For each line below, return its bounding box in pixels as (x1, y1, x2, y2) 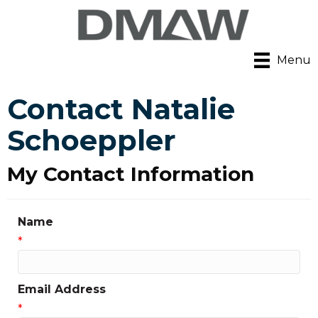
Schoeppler (7, 123, 176, 158)
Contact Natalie (7, 92, 235, 127)
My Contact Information (7, 162, 254, 187)
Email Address (18, 283, 106, 297)
